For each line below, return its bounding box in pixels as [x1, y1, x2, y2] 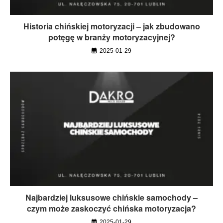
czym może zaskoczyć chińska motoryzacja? [27, 203, 196, 215]
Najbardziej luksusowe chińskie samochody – [25, 192, 198, 204]
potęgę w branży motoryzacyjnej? [48, 31, 175, 43]
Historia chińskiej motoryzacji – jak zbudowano [23, 20, 200, 32]
